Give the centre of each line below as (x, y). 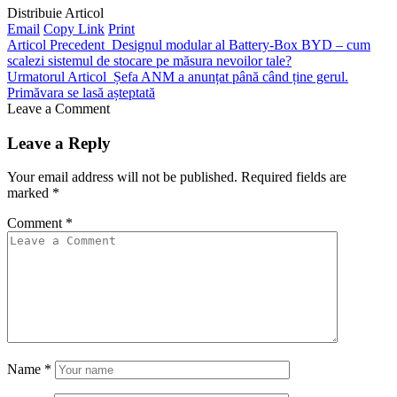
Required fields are (294, 177)
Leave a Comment (58, 108)
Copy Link (74, 28)
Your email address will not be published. (122, 177)
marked (30, 193)
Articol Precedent (56, 44)
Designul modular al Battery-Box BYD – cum (241, 44)
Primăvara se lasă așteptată (81, 92)
